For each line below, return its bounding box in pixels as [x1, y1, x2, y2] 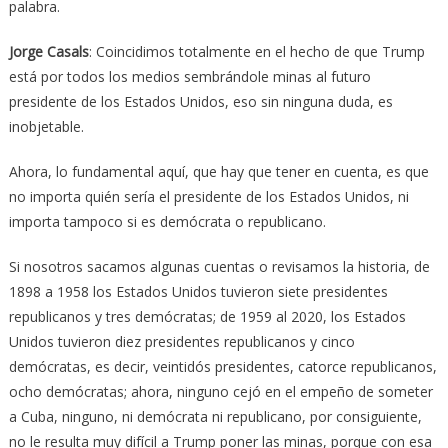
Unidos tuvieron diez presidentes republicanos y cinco [8, 332, 355, 352]
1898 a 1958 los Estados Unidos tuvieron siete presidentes [8, 282, 388, 302]
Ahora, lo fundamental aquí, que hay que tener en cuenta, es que [8, 162, 429, 182]
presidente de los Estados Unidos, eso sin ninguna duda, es [8, 92, 393, 112]
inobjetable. [8, 117, 84, 137]
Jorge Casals [8, 42, 89, 62]
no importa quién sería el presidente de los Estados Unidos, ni [8, 187, 409, 207]
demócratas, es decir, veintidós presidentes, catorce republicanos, [8, 357, 437, 377]
